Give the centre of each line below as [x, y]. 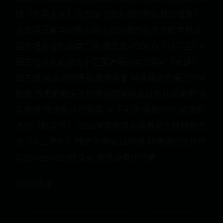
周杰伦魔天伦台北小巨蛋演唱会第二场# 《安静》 [108, 62]
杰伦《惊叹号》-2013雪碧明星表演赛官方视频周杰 [111, 126]
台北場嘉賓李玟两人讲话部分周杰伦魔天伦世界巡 [109, 31]
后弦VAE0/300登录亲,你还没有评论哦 [86, 158]
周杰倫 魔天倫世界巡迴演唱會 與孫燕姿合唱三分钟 [111, 78]
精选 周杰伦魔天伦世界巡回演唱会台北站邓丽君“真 [111, 94]
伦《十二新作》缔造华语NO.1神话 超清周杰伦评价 [111, 142]
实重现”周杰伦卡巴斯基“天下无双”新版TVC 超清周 [110, 110]
